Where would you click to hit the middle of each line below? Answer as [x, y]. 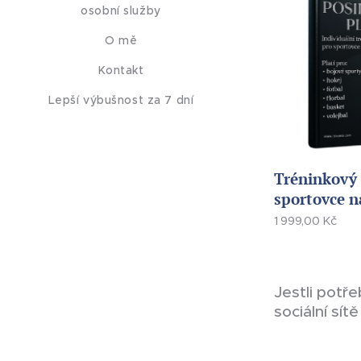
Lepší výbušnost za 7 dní [121, 100]
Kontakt [121, 70]
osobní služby [121, 10]
